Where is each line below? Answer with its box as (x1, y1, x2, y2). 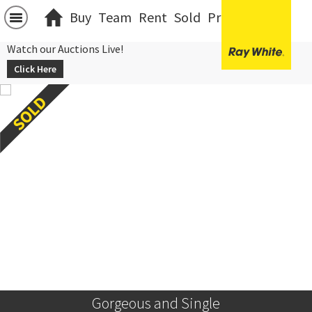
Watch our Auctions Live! (7, 42, 123, 56)
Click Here (14, 63, 56, 75)
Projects (208, 8, 256, 26)
